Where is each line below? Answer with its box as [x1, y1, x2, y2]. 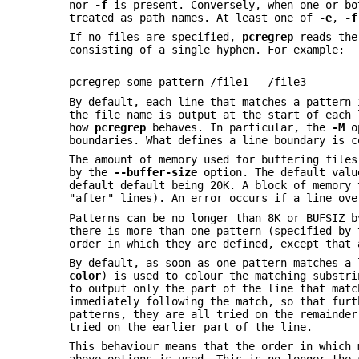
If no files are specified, [69, 30, 243, 44]
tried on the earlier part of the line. [69, 321, 313, 334]
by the [69, 166, 115, 179]
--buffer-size [114, 166, 198, 179]
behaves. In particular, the [146, 120, 333, 134]
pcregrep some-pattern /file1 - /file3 [69, 75, 307, 89]
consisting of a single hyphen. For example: [69, 43, 345, 57]
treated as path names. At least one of [69, 10, 320, 24]
